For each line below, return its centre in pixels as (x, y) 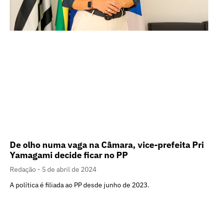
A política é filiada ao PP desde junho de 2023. (80, 185)
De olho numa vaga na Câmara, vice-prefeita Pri (107, 145)
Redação (24, 170)
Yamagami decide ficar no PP (69, 155)
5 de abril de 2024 (69, 170)
